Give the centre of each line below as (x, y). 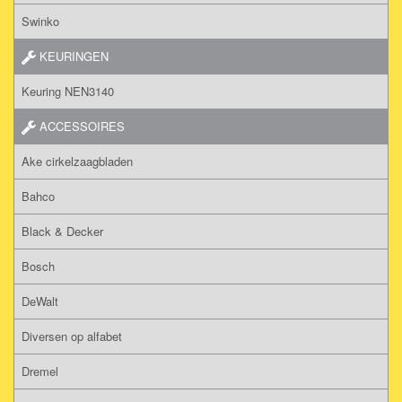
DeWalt (40, 301)
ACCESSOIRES (80, 126)
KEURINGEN (72, 56)
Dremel (40, 371)
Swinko (40, 21)
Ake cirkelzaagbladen (77, 161)
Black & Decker (62, 231)
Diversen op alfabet (72, 336)
